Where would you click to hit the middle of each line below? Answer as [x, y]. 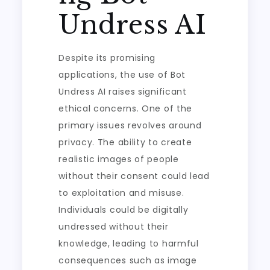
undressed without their [114, 227]
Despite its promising [107, 58]
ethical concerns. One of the [126, 108]
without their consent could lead [134, 176]
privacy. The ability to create [125, 142]
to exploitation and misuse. [121, 193]
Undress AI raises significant [123, 92]
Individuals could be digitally [124, 210]
